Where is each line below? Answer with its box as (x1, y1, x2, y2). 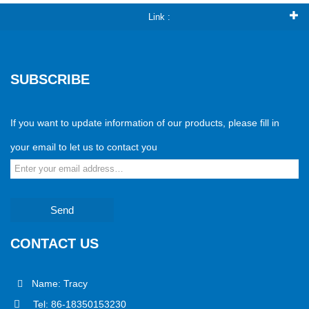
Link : (148, 11, 170, 22)
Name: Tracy (26, 277, 88, 289)
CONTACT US (10, 235, 99, 251)
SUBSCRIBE (10, 71, 90, 87)
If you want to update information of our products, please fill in (10, 117, 279, 128)
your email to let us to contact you (10, 141, 157, 152)
